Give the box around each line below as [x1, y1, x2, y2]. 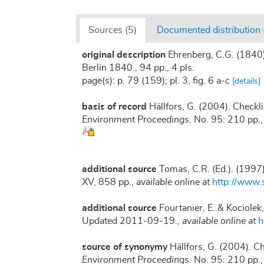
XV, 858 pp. [82, 177, 131, 187]
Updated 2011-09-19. [82, 216, 177, 226]
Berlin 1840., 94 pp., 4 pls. [82, 62, 194, 72]
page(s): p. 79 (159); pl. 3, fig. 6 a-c [82, 75, 232, 85]
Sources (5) [88, 25, 137, 35]
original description [82, 49, 166, 60]
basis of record [82, 101, 147, 111]
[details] [232, 77, 260, 85]
